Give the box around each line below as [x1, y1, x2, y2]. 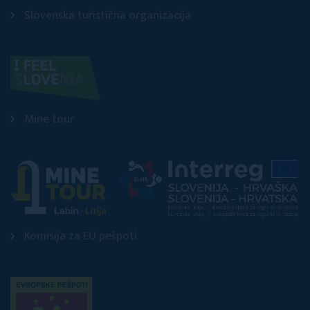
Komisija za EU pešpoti [24, 226, 137, 246]
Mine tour [24, 109, 74, 129]
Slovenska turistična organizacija [24, 6, 191, 25]
